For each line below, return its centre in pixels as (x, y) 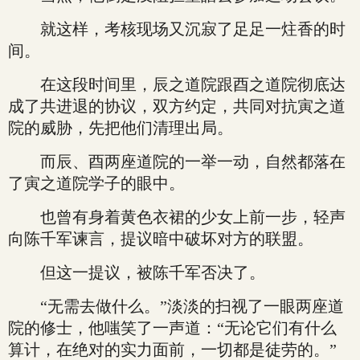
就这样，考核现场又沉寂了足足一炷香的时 (177, 29)
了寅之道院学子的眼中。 (96, 183)
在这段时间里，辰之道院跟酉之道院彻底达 (177, 84)
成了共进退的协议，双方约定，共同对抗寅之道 (177, 106)
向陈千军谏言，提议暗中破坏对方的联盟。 (161, 239)
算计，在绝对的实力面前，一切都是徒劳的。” (172, 350)
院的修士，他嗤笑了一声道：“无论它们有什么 (172, 328)
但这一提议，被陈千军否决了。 (137, 272)
